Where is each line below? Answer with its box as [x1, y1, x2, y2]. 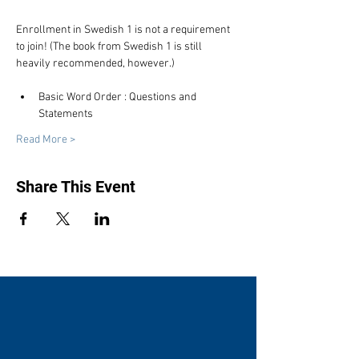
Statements [38, 107, 93, 121]
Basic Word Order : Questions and [38, 91, 199, 104]
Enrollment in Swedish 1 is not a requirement [16, 23, 232, 37]
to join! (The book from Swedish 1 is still [16, 40, 204, 54]
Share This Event [16, 177, 135, 196]
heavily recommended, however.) [16, 57, 175, 71]
